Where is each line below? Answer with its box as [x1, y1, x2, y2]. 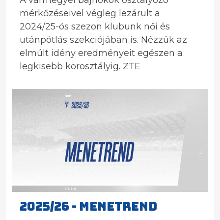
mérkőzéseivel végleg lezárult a [20, 8, 160, 19]
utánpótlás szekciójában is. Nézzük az [20, 34, 187, 45]
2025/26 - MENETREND [20, 199, 157, 214]
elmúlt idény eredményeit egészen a [20, 48, 183, 58]
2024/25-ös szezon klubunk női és [20, 21, 170, 32]
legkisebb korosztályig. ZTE [20, 61, 140, 72]
